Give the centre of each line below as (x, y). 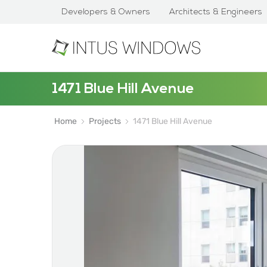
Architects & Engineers (216, 12)
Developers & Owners (106, 12)
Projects (105, 121)
